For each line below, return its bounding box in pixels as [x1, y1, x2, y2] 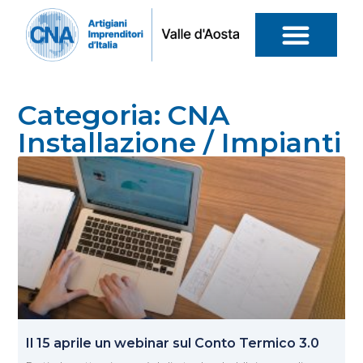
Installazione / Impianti [18, 125, 342, 160]
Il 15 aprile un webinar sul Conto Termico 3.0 [26, 335, 320, 352]
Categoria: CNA [18, 97, 230, 132]
